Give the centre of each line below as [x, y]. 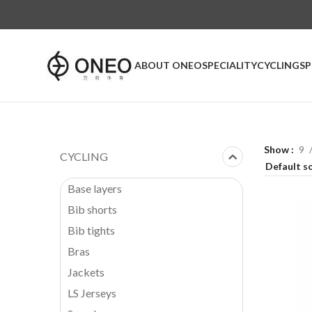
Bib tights [91, 230]
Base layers [95, 188]
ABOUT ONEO [168, 65]
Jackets [86, 272]
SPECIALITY [229, 65]
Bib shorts [92, 209]
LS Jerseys [92, 293]
